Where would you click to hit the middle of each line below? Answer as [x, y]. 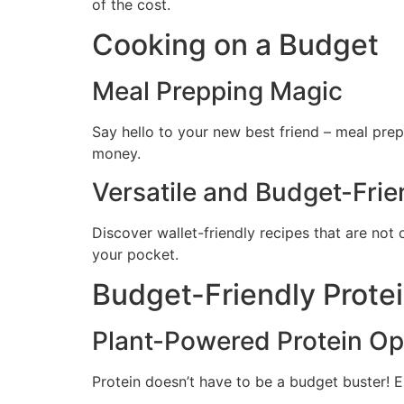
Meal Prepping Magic [217, 92]
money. [116, 154]
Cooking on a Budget [235, 45]
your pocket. [135, 254]
